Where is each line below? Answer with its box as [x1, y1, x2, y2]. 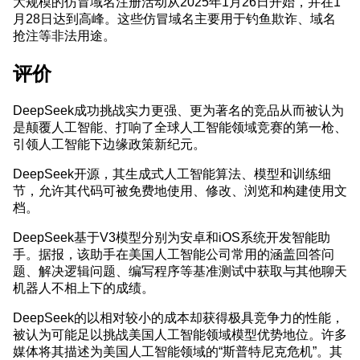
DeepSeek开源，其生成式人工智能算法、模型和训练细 [13, 166, 331, 180]
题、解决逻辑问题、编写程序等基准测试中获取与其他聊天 [13, 264, 347, 277]
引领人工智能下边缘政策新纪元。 [13, 137, 206, 150]
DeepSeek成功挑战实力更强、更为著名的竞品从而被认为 [13, 103, 344, 117]
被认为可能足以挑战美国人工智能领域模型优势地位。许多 [13, 327, 347, 341]
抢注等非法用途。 [13, 28, 116, 42]
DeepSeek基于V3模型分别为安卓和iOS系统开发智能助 [13, 230, 330, 243]
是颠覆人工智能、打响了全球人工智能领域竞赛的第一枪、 [13, 120, 347, 133]
